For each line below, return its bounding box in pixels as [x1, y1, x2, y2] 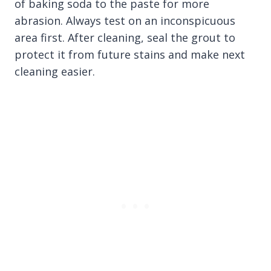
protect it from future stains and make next [15, 47, 245, 62]
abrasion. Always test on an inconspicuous [15, 13, 235, 28]
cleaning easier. [15, 64, 95, 79]
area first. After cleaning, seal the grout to [15, 30, 235, 45]
